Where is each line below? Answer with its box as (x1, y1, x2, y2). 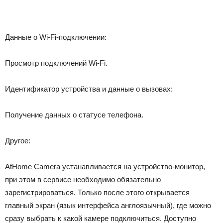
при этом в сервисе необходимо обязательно (5, 175, 161, 184)
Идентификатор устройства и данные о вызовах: (5, 85, 173, 93)
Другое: (5, 136, 30, 145)
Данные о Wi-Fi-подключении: (5, 33, 107, 41)
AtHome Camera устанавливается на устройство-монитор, (5, 162, 205, 171)
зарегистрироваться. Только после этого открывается (5, 188, 190, 197)
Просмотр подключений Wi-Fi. (5, 59, 108, 67)
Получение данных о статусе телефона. (5, 111, 143, 119)
